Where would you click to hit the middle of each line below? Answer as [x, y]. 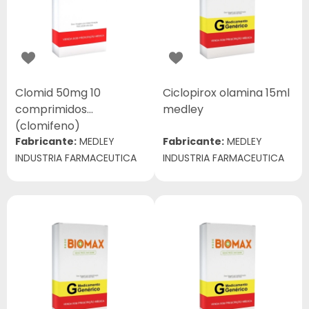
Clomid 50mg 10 [58, 93]
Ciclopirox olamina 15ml [226, 93]
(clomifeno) [48, 126]
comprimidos [51, 109]
